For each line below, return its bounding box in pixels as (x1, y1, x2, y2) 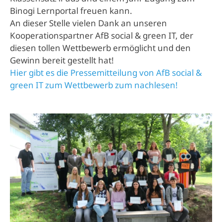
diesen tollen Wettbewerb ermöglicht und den (10, 42, 191, 54)
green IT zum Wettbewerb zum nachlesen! (10, 79, 178, 91)
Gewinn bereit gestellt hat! (10, 54, 114, 66)
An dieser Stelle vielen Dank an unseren (10, 17, 167, 29)
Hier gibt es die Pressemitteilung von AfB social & (10, 66, 202, 78)
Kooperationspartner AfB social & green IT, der (10, 29, 193, 41)
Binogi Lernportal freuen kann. (10, 4, 132, 16)
